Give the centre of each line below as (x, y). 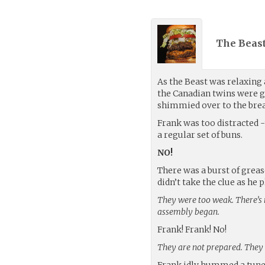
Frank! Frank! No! (192, 229)
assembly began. (189, 211)
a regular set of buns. (200, 135)
